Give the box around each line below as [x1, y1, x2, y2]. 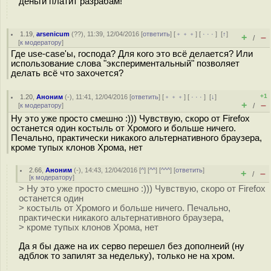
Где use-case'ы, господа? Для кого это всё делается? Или [11, 49, 253, 59]
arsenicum [36, 30, 70, 38]
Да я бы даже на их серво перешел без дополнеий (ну [19, 241, 244, 251]
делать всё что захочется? [11, 68, 123, 78]
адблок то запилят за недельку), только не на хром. [19, 250, 235, 261]
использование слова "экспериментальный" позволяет [11, 59, 240, 68]
